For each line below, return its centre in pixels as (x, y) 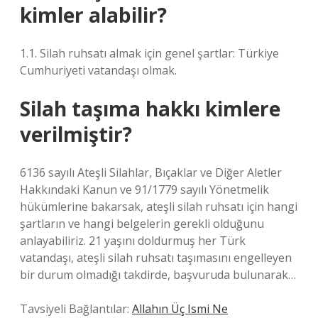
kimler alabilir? (93, 15)
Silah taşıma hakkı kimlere (150, 109)
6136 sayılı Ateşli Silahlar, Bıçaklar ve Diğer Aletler (151, 172)
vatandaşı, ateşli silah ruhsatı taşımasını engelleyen (156, 258)
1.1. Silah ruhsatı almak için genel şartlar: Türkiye (149, 53)
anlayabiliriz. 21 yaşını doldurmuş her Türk (133, 241)
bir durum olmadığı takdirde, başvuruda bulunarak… (158, 275)
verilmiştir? (76, 134)
